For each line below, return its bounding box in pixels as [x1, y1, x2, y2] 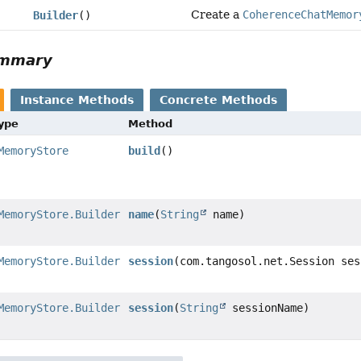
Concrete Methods [160, 93, 278, 107]
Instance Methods [20, 93, 135, 107]
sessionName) [226, 301, 310, 315]
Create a [191, 8, 243, 22]
